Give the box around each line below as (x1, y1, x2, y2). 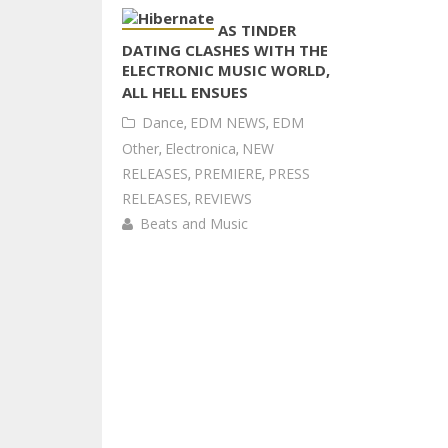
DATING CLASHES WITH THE (122, 40, 328, 60)
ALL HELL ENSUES (122, 82, 248, 102)
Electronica (165, 139, 236, 158)
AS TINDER (218, 20, 296, 40)
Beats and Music (140, 214, 248, 233)
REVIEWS (194, 189, 252, 208)
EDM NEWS (190, 113, 266, 132)
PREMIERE (194, 164, 262, 183)
